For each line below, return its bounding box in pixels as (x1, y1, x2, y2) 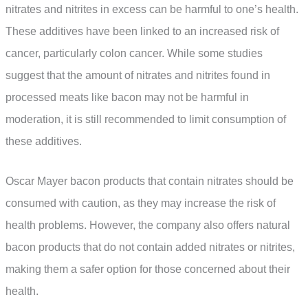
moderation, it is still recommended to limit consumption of (5, 113, 286, 126)
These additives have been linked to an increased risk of (5, 25, 279, 38)
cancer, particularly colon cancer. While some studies (5, 47, 263, 60)
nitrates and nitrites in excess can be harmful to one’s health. (5, 3, 298, 16)
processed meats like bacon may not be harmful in (5, 91, 249, 104)
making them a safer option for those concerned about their (5, 263, 290, 276)
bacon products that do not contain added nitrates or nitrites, (5, 241, 295, 254)
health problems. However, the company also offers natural (5, 219, 290, 232)
